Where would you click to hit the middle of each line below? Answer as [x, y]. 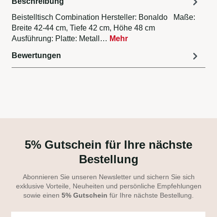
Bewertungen [36, 56]
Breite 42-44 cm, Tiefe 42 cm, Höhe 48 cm [85, 28]
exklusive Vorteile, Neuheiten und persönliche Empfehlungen [108, 186]
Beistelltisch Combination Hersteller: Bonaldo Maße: [103, 17]
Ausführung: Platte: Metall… [61, 39]
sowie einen [42, 195]
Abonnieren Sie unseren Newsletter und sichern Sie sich [108, 177]
